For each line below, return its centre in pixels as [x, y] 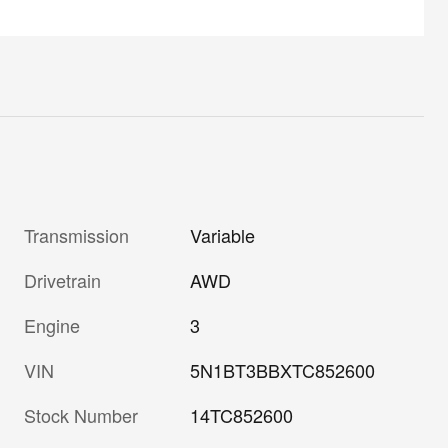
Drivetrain [62, 279]
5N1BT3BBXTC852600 [283, 369]
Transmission [76, 234]
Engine [52, 324]
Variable [223, 234]
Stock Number [81, 414]
